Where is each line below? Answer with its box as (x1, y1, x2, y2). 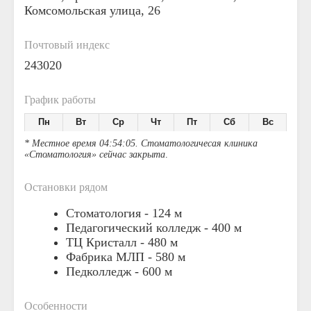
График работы (24, 94, 96, 106)
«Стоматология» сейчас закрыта (24, 149, 165, 160)
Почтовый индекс (24, 39, 110, 51)
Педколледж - (66, 264, 142, 278)
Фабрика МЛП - (66, 250, 155, 264)
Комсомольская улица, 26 (24, 3, 160, 17)
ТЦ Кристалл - (66, 235, 148, 249)
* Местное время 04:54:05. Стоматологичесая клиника (24, 138, 258, 149)
